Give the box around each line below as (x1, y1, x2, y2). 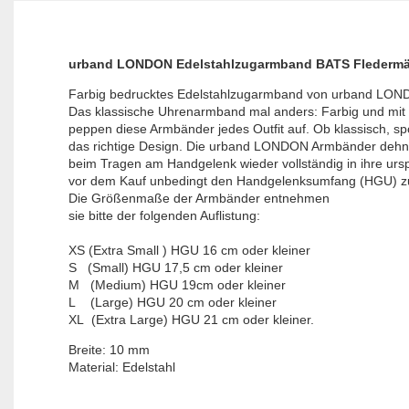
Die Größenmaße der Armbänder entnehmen (68, 191, 330, 206)
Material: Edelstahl (68, 360, 175, 375)
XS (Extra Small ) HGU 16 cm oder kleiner (68, 243, 310, 258)
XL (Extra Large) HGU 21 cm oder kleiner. (68, 312, 314, 328)
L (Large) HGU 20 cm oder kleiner (68, 295, 277, 310)
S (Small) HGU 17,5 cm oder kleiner (68, 260, 283, 276)
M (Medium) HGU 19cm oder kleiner (68, 278, 286, 293)
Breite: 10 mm (68, 342, 150, 358)
